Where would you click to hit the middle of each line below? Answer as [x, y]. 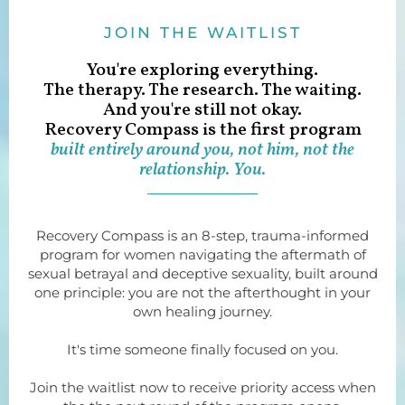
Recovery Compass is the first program [202, 130]
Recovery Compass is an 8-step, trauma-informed [202, 235]
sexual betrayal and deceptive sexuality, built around [202, 273]
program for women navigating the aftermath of [202, 254]
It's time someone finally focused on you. [202, 349]
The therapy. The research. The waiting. [202, 90]
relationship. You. [202, 170]
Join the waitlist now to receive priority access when [202, 387]
